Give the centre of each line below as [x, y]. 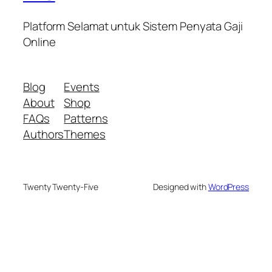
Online [39, 42]
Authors [44, 134]
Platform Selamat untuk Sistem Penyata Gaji [133, 26]
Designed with [181, 187]
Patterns [86, 119]
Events [82, 87]
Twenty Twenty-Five [61, 187]
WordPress [228, 187]
